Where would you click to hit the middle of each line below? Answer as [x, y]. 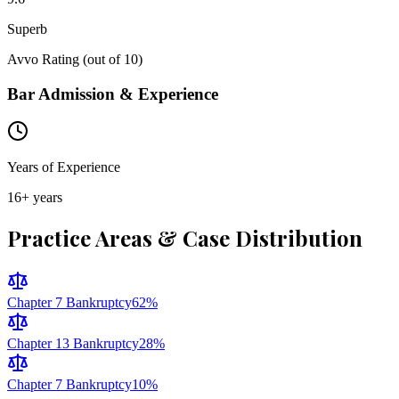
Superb [27, 28]
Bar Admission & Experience [113, 94]
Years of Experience [64, 167]
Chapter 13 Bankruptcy [73, 344]
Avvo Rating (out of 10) [75, 59]
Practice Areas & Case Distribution [185, 238]
